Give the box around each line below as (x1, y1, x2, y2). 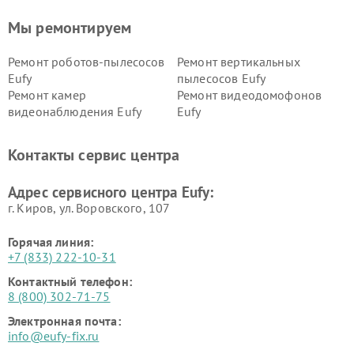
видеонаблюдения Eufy (8, 104, 142, 119)
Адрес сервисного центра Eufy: (8, 183, 214, 201)
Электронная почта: (8, 313, 121, 329)
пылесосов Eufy (177, 70, 266, 86)
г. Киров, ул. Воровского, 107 (8, 200, 171, 216)
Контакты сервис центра (8, 145, 180, 165)
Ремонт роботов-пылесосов (8, 54, 165, 70)
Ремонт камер (8, 87, 86, 103)
